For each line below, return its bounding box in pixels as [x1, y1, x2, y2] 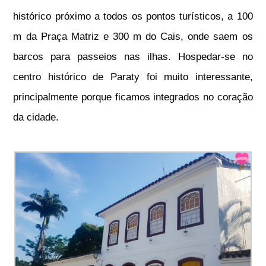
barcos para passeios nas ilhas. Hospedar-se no [13, 51, 253, 63]
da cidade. [13, 112, 59, 123]
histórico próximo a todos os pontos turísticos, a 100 [13, 11, 253, 23]
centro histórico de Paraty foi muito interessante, [13, 71, 253, 83]
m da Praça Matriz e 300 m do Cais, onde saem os [13, 31, 253, 43]
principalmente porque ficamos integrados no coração [13, 91, 253, 103]
